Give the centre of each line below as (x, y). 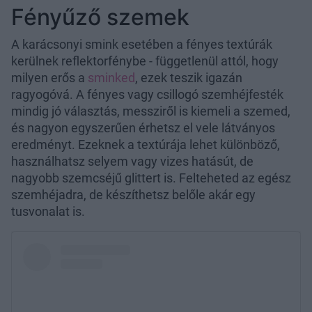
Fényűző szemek (100, 17)
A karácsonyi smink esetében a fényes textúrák (142, 44)
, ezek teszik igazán (189, 77)
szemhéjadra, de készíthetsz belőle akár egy (133, 194)
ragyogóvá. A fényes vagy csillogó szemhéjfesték (147, 94)
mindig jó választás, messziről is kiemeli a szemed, (151, 111)
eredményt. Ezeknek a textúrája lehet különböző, (146, 144)
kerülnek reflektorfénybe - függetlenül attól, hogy (145, 61)
